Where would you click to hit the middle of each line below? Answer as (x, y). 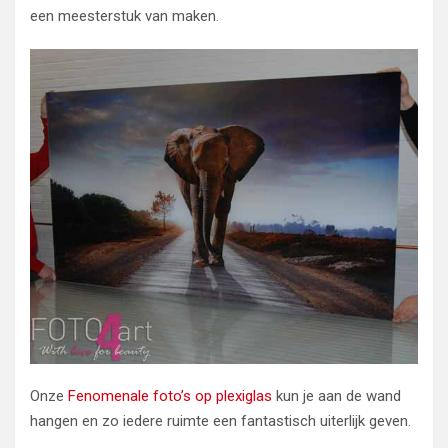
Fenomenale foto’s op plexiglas (170, 396)
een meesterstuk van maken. (124, 16)
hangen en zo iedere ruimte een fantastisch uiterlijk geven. (220, 421)
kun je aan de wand (336, 396)
